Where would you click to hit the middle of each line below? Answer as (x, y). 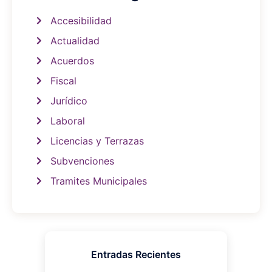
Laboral (67, 121)
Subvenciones (82, 161)
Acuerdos (72, 61)
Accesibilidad (81, 21)
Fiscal (63, 81)
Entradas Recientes (136, 254)
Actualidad (75, 41)
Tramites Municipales (98, 181)
